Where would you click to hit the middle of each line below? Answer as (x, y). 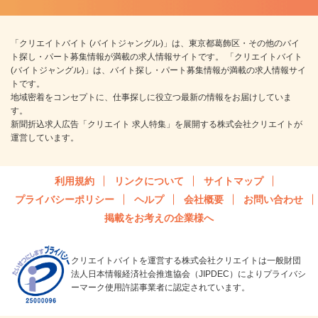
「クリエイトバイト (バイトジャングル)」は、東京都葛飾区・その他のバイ (155, 44)
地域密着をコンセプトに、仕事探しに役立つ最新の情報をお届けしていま (151, 98)
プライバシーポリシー (65, 200)
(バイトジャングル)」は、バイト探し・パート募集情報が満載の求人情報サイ (158, 71)
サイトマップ (234, 181)
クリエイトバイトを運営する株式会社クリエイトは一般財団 (186, 261)
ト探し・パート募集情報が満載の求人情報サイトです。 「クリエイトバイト (157, 57)
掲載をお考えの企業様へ (159, 218)
